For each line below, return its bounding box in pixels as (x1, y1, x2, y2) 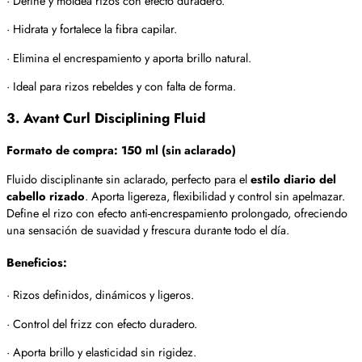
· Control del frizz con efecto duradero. (6, 314, 197, 332)
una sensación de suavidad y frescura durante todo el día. (6, 221, 289, 238)
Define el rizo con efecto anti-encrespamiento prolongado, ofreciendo (6, 204, 347, 221)
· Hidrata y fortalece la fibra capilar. (6, 20, 177, 38)
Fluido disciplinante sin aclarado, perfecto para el (6, 170, 250, 187)
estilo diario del (250, 170, 336, 187)
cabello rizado (6, 187, 85, 204)
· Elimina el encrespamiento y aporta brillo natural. (6, 48, 251, 66)
